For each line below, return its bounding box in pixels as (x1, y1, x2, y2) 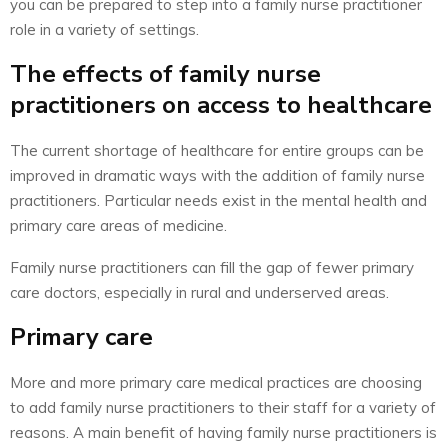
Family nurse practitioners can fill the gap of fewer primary (10, 257, 414, 277)
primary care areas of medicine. (10, 215, 227, 235)
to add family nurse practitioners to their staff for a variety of (10, 397, 436, 417)
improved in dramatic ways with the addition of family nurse (10, 165, 425, 185)
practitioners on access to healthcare (10, 88, 432, 121)
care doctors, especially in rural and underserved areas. (10, 282, 389, 302)
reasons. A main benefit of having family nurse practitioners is (10, 422, 437, 442)
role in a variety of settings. (10, 19, 199, 39)
